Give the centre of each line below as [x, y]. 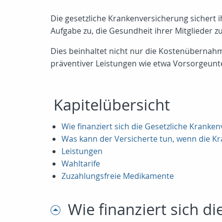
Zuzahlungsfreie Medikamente [118, 176]
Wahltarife [81, 164]
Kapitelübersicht [112, 105]
